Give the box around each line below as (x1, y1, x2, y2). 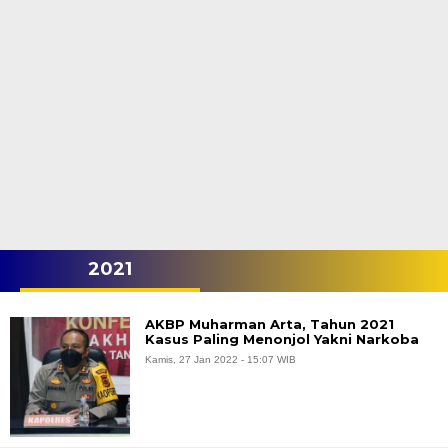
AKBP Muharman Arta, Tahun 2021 (145, 316, 394, 332)
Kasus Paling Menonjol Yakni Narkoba (145, 331, 419, 347)
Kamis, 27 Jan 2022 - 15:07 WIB (145, 354, 296, 365)
